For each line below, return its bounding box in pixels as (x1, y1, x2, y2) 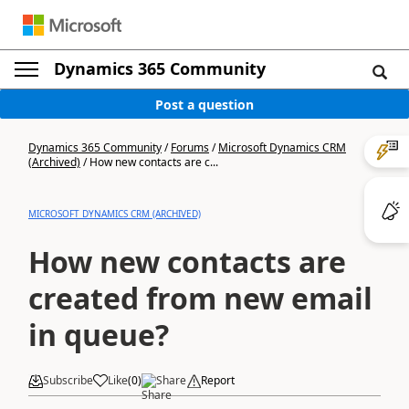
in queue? (28, 315, 169, 354)
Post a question (155, 95, 254, 113)
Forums (171, 140, 209, 155)
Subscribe (43, 372, 93, 388)
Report (201, 372, 235, 388)
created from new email (28, 278, 372, 318)
